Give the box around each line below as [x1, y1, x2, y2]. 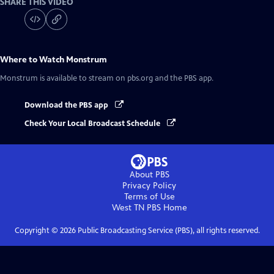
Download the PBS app [24, 100, 110, 110]
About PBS [129, 169, 169, 180]
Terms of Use [124, 191, 175, 202]
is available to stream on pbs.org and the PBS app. [38, 73, 213, 83]
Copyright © [14, 226, 60, 236]
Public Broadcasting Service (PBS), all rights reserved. [75, 226, 260, 236]
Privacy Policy [122, 180, 176, 191]
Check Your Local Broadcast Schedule [24, 119, 162, 129]
